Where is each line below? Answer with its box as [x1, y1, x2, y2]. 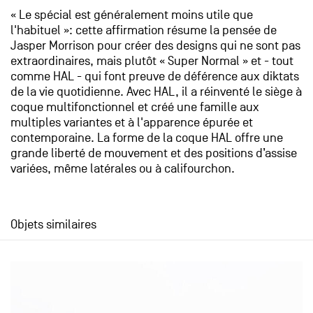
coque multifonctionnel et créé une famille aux [10, 100, 259, 115]
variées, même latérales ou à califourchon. [10, 161, 235, 176]
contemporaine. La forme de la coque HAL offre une [10, 131, 283, 145]
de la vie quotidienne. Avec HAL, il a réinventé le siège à [10, 85, 302, 99]
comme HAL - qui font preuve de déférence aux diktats [10, 69, 299, 84]
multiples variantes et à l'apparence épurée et [10, 115, 253, 130]
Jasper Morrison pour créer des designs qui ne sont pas [10, 38, 300, 53]
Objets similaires [10, 217, 96, 232]
